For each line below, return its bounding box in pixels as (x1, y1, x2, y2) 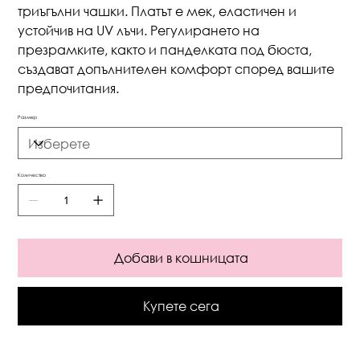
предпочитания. (18, 80, 120, 96)
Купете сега (142, 297, 219, 314)
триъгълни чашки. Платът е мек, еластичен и (18, 2, 297, 19)
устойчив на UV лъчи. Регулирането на (18, 22, 260, 39)
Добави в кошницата (113, 249, 248, 266)
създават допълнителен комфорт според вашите (18, 60, 335, 77)
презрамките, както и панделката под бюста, (18, 41, 313, 58)
